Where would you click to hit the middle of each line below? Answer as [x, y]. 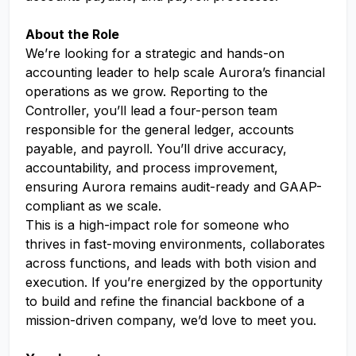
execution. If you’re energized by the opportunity [174, 282]
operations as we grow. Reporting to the [147, 91]
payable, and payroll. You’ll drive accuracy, [156, 149]
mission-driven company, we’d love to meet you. [171, 320]
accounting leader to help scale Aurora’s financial [175, 72]
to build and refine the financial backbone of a [165, 301]
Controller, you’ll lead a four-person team [151, 110]
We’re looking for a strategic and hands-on [155, 53]
